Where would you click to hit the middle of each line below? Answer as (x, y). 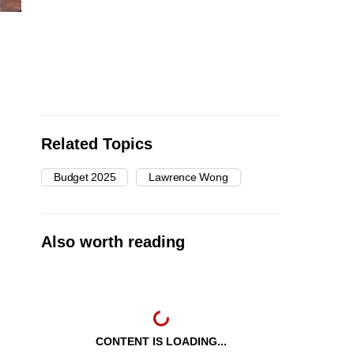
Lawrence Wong (188, 177)
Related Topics (97, 143)
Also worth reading (113, 241)
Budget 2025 (85, 177)
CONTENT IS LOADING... (161, 341)
